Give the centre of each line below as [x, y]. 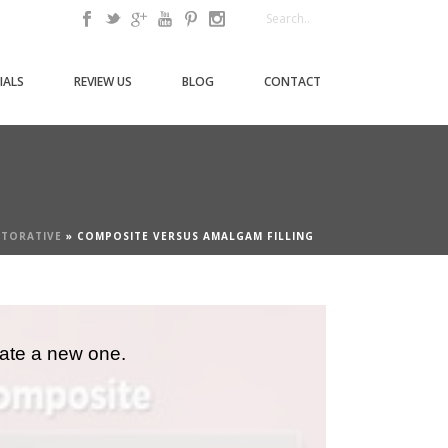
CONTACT [292, 81]
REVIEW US [103, 81]
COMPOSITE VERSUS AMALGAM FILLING [195, 236]
